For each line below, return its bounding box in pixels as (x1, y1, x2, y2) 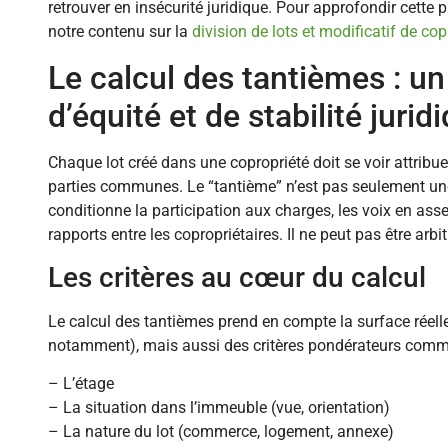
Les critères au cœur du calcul (48, 261, 426, 295)
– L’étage (48, 374, 114, 394)
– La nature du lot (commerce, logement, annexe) (48, 422, 394, 442)
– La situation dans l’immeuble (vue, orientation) (48, 398, 390, 418)
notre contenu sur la (48, 22, 192, 42)
